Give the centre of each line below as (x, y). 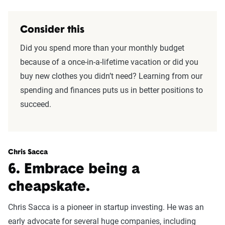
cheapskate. (49, 188)
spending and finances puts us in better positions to (111, 90)
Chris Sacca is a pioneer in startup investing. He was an (106, 207)
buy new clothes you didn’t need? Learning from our (111, 76)
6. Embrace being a (74, 170)
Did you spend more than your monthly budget (102, 48)
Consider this (52, 30)
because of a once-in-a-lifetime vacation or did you (109, 62)
